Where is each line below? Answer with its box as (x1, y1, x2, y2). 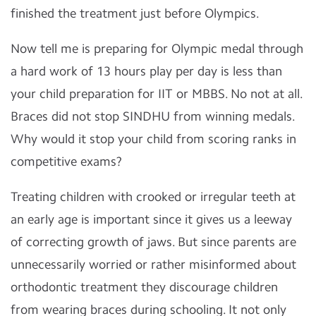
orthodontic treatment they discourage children (11, 279, 278, 295)
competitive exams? (11, 154, 122, 169)
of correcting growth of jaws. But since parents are (11, 234, 296, 250)
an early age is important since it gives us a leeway (11, 212, 292, 227)
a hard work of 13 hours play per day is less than (11, 63, 282, 79)
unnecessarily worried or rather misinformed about (11, 257, 296, 272)
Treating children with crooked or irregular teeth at (11, 189, 296, 205)
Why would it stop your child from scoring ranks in (11, 131, 296, 147)
